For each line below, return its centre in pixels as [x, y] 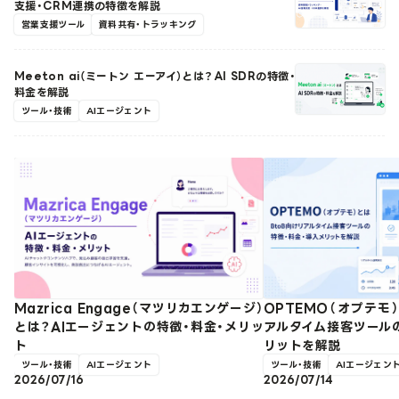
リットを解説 [302, 345]
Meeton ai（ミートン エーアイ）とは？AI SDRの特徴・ [155, 76]
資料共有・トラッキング [148, 24]
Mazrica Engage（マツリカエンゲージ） [139, 307]
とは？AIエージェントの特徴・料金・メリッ [139, 326]
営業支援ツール [53, 24]
